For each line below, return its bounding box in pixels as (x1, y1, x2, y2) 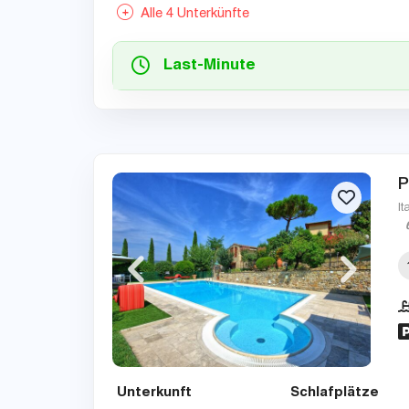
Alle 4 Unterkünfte (133, 7, 249, 21)
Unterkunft (117, 386, 192, 400)
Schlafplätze (290, 386, 379, 400)
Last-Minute (163, 58, 256, 74)
